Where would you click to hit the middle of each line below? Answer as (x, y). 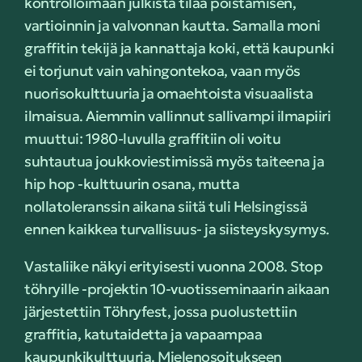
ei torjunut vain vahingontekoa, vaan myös (162, 71)
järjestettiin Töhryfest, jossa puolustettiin (160, 311)
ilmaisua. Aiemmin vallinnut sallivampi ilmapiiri (177, 116)
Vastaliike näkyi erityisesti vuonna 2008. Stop (173, 266)
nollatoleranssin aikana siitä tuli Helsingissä (166, 206)
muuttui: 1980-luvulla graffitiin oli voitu (152, 139)
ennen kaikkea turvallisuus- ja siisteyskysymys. (177, 229)
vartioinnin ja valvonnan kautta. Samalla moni (173, 25)
